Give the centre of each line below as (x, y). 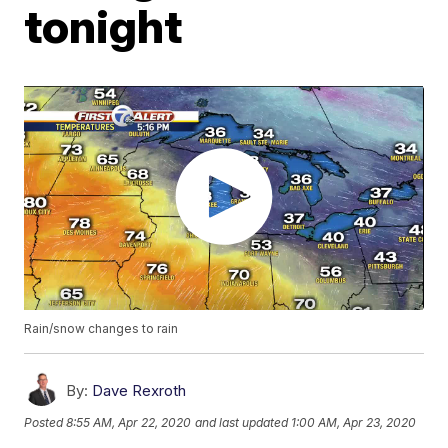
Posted (45, 422)
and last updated (242, 422)
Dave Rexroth (139, 391)
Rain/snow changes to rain (101, 329)
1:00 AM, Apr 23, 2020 (354, 422)
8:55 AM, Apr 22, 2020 (129, 422)
